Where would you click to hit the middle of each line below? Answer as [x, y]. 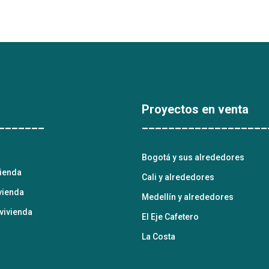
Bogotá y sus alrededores [193, 157]
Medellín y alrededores [188, 197]
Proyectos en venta [195, 109]
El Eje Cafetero [170, 217]
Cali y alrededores [178, 177]
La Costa [159, 237]
